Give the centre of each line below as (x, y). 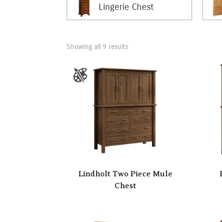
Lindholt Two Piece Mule (125, 174)
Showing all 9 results (98, 47)
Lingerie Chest (126, 7)
